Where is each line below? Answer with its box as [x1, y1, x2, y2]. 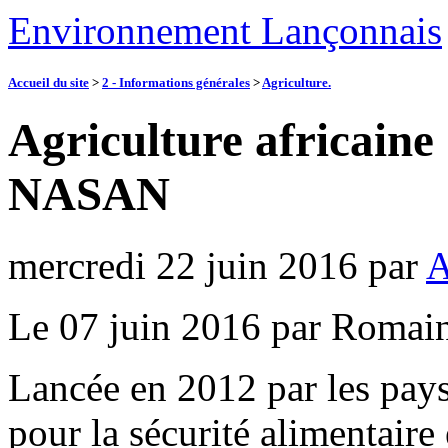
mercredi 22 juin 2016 [8, 243, 358, 287]
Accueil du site [8, 75, 89, 91]
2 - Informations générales [102, 75, 250, 91]
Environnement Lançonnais [8, 9, 442, 52]
